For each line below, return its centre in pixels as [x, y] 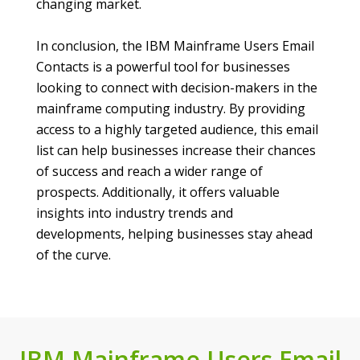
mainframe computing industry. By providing [171, 109]
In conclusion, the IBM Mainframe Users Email [175, 46]
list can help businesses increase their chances [176, 151]
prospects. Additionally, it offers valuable [158, 192]
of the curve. [74, 255]
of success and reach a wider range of [149, 172]
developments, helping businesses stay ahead [174, 234]
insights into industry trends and [135, 213]
